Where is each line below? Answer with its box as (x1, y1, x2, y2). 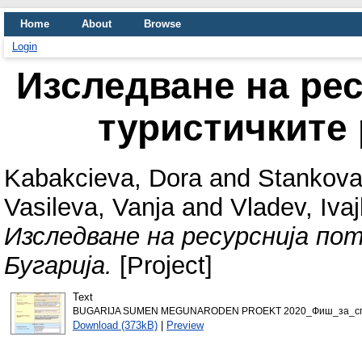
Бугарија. (4, 250, 112, 280)
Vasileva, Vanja (4, 192, 175, 221)
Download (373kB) (72, 318, 158, 331)
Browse (144, 18, 181, 30)
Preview (166, 318, 204, 331)
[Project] (112, 250, 213, 280)
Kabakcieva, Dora (4, 163, 202, 192)
